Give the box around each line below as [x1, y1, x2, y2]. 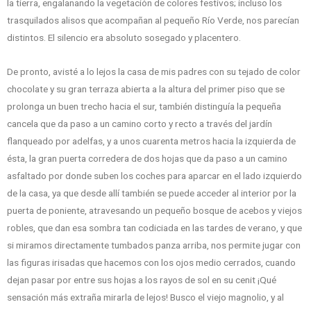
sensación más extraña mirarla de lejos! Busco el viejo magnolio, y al [7, 292, 284, 303]
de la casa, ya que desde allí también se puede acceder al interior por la [7, 187, 296, 199]
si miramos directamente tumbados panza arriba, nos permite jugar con [7, 239, 301, 251]
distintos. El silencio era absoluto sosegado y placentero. [7, 32, 241, 44]
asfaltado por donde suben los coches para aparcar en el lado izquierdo [7, 170, 302, 182]
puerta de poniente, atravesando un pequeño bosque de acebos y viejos [7, 205, 302, 217]
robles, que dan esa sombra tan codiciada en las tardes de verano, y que [7, 222, 302, 234]
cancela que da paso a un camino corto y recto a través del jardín [7, 118, 272, 130]
